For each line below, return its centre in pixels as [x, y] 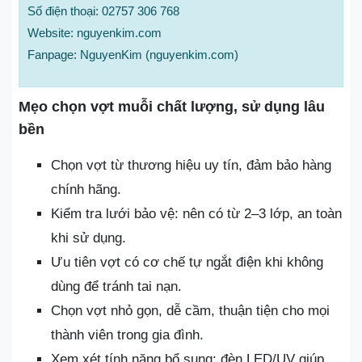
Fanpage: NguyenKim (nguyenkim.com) [133, 54]
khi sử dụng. [88, 238]
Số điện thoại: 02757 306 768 [103, 11]
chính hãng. [86, 189]
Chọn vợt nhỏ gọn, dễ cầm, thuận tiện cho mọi [190, 310]
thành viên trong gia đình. [127, 335]
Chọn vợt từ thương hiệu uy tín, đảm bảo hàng [191, 165]
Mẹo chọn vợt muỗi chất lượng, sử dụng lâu [172, 106]
